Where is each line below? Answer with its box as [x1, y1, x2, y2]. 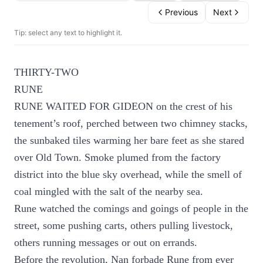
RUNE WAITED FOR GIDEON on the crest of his [14, 100, 232, 112]
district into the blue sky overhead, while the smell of [14, 168, 242, 180]
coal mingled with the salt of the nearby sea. [14, 186, 203, 197]
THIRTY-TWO [14, 66, 79, 78]
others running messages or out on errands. [14, 237, 197, 248]
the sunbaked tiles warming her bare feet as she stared [14, 134, 244, 146]
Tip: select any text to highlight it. [14, 28, 122, 37]
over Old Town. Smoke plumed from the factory [14, 151, 221, 163]
